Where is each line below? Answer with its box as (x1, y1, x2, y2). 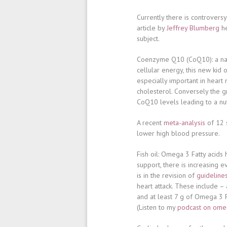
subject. (137, 34, 160, 43)
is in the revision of (137, 171, 197, 180)
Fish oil (137, 149, 158, 159)
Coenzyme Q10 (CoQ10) (137, 55, 212, 64)
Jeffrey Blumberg (167, 23, 219, 32)
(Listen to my (137, 203, 177, 212)
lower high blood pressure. (137, 129, 220, 138)
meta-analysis (164, 118, 205, 127)
